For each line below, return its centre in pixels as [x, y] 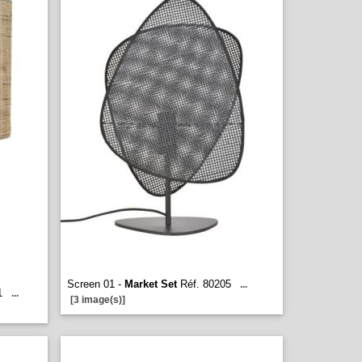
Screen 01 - [96, 284]
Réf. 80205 [204, 284]
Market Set [151, 284]
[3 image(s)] [98, 300]
